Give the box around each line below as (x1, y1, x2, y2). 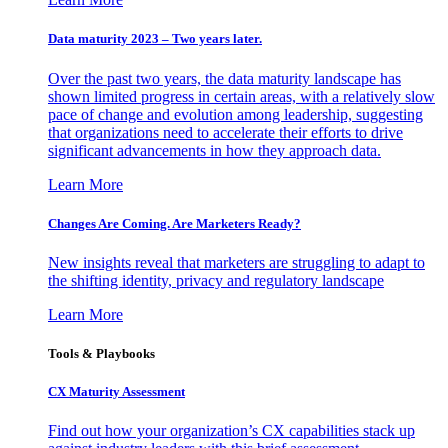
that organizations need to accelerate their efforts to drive (48, 123, 403, 141)
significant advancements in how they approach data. (48, 141, 381, 159)
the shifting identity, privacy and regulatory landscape (48, 271, 384, 289)
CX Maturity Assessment (48, 384, 185, 400)
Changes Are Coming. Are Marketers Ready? (48, 215, 301, 231)
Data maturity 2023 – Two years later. (48, 31, 262, 47)
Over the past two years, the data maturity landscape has (48, 69, 401, 87)
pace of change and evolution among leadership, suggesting (48, 105, 423, 123)
